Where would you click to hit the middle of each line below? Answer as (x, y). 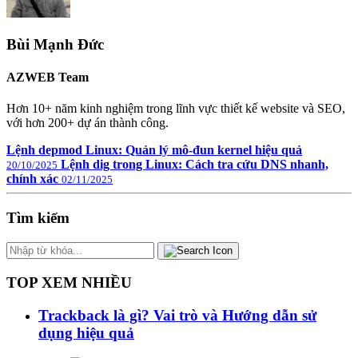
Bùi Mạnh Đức (55, 44)
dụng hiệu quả (86, 333)
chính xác (32, 179)
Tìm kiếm (38, 217)
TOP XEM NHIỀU (69, 283)
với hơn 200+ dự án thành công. (88, 123)
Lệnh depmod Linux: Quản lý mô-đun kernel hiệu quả (154, 150)
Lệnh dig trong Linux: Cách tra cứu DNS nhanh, (195, 165)
